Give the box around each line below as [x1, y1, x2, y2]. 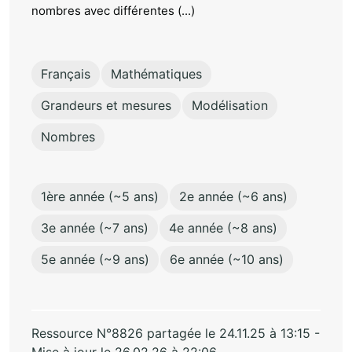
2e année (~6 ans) [179, 189, 288, 205]
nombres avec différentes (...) [31, 3, 195, 19]
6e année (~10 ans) [170, 251, 284, 268]
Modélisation [192, 97, 268, 114]
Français [41, 66, 90, 82]
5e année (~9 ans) [41, 251, 149, 268]
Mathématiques [111, 66, 202, 82]
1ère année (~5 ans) [41, 189, 159, 205]
